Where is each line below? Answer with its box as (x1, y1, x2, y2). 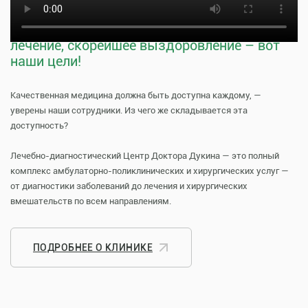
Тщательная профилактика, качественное (10, 21, 280, 38)
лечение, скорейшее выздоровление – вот (10, 37, 280, 54)
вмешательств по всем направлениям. (10, 196, 171, 206)
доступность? (10, 120, 68, 131)
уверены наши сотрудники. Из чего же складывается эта (10, 105, 247, 115)
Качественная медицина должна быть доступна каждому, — (10, 90, 261, 100)
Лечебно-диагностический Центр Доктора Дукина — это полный (10, 151, 279, 161)
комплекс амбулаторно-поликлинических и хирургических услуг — (10, 166, 289, 176)
